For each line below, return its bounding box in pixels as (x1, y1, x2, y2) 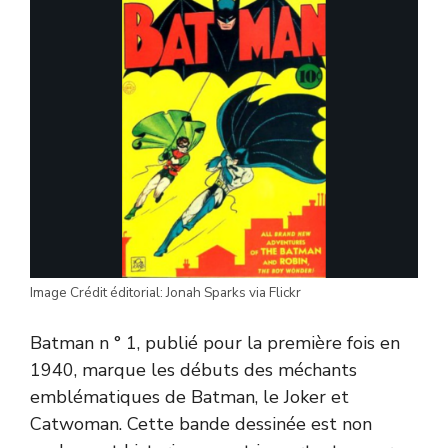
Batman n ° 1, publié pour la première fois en (30, 330, 400, 355)
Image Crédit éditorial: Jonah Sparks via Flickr (30, 282, 301, 302)
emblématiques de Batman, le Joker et (30, 384, 349, 409)
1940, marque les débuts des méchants (30, 357, 357, 382)
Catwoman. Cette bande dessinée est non (30, 411, 372, 436)
